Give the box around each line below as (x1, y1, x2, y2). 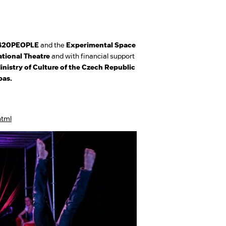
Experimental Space (66, 41, 136, 49)
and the (39, 41, 66, 49)
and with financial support (51, 52, 135, 60)
